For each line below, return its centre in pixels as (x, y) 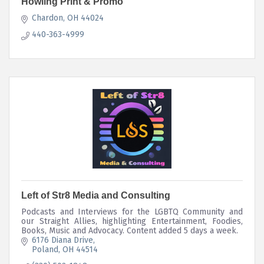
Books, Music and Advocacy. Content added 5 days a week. (130, 230)
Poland (45, 249)
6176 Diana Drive (62, 240)
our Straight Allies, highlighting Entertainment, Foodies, (132, 221)
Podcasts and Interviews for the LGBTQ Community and (132, 212)
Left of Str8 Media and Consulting (96, 195)
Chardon (47, 18)
